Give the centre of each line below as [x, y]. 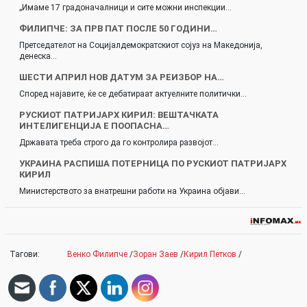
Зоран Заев [156, 255]
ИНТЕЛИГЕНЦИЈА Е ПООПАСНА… [94, 126]
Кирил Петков [210, 255]
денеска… [38, 57]
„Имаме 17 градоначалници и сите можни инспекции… [125, 8]
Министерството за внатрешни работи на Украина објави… [132, 192]
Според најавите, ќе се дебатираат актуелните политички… [133, 94]
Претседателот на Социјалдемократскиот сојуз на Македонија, [141, 46]
